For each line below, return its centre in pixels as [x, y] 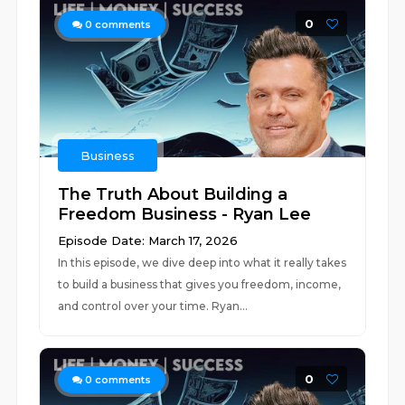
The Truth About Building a [173, 194]
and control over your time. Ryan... [153, 306]
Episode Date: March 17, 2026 [148, 240]
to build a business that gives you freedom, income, [200, 284]
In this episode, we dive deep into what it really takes [202, 263]
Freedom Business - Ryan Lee [185, 214]
